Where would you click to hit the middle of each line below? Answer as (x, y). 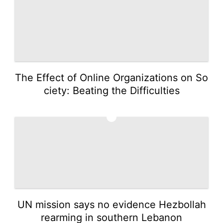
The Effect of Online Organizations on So (111, 77)
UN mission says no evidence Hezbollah (111, 204)
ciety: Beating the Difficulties (111, 90)
